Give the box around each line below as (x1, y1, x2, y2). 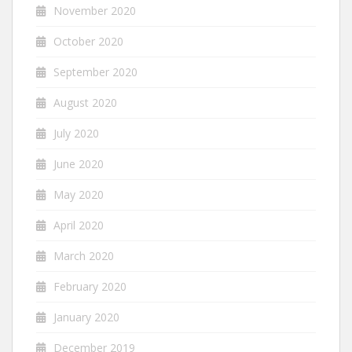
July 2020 (53, 125, 99, 141)
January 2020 (53, 309, 119, 324)
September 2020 (53, 64, 137, 79)
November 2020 (53, 2, 136, 18)
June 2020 (53, 156, 104, 171)
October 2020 (53, 33, 123, 49)
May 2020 (53, 186, 104, 202)
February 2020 (53, 278, 126, 294)
